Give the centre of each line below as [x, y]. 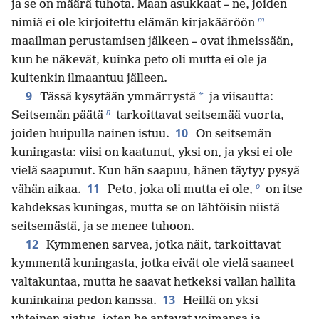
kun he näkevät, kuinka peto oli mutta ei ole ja [139, 60]
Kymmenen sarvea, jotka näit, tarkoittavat [162, 245]
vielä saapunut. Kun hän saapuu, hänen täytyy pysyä [156, 171]
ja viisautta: [240, 97]
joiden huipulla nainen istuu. [90, 134]
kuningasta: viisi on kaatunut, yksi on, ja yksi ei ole [152, 152]
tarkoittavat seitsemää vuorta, [199, 115]
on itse [283, 189]
